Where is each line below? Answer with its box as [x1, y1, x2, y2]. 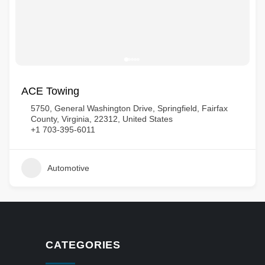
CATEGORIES [46, 239, 121, 251]
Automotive [47, 163, 89, 173]
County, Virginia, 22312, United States [31, 114, 173, 124]
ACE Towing [21, 85, 79, 97]
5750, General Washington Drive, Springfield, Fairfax [31, 104, 228, 113]
